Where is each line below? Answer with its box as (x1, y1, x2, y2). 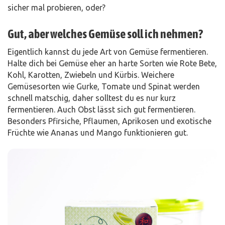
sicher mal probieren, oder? (8, 3, 105, 12)
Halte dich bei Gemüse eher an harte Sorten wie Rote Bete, (8, 59, 217, 68)
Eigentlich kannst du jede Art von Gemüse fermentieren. (8, 47, 208, 56)
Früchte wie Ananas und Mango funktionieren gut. (8, 128, 188, 137)
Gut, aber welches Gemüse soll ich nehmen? (8, 27, 203, 41)
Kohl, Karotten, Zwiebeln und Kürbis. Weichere (8, 70, 174, 79)
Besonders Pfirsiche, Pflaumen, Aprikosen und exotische (8, 117, 211, 126)
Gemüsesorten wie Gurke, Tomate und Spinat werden (8, 82, 200, 91)
